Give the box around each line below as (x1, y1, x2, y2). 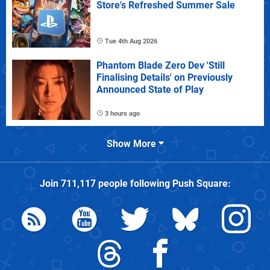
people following (95, 177, 172, 189)
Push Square (172, 177, 228, 189)
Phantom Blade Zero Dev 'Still (96, 59, 225, 71)
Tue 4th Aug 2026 (105, 37, 157, 45)
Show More (106, 137, 159, 149)
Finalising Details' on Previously (96, 71, 233, 83)
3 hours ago (105, 109, 140, 118)
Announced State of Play (96, 83, 204, 95)
